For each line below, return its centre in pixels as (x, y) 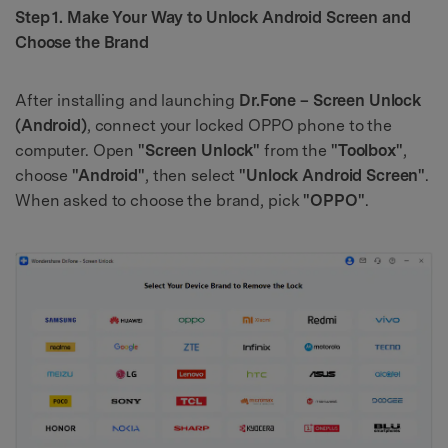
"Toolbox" (366, 150)
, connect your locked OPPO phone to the (239, 125)
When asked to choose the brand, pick (159, 200)
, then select (192, 175)
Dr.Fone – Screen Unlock (330, 100)
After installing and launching (127, 100)
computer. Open (77, 150)
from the (295, 150)
